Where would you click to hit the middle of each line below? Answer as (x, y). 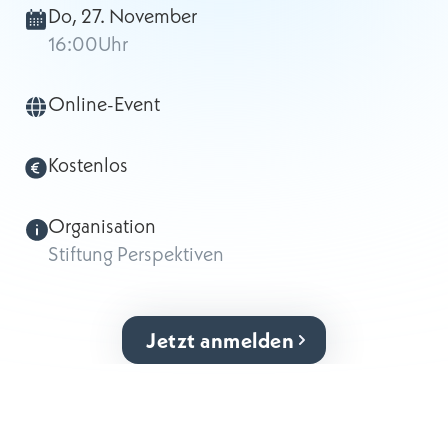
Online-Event (104, 103)
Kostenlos (88, 164)
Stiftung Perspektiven (136, 253)
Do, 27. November (122, 15)
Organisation (102, 225)
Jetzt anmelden (220, 339)
